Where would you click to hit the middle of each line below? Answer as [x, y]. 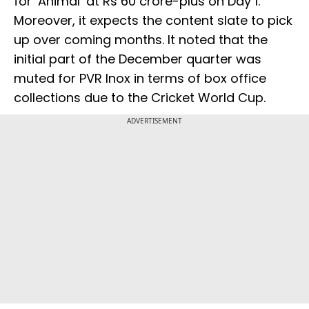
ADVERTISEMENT [154, 121]
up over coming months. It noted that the [141, 40]
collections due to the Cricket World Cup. [140, 98]
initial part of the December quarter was [138, 59]
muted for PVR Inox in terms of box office [140, 79]
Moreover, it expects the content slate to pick [153, 21]
